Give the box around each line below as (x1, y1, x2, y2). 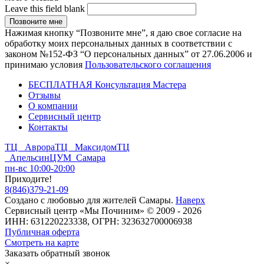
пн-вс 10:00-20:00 (5, 163, 75, 173)
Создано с (5, 194, 47, 205)
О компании (28, 100, 78, 111)
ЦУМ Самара (49, 152, 105, 163)
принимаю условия (5, 59, 85, 70)
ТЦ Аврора (5, 141, 55, 152)
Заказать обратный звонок (5, 247, 110, 258)
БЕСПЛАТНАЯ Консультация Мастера (28, 79, 186, 90)
